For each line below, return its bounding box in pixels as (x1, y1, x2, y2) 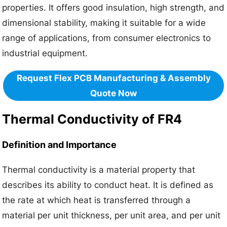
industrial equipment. (2, 48, 88, 58)
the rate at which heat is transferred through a (2, 195, 191, 206)
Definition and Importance (2, 139, 117, 150)
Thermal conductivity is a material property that (2, 165, 196, 175)
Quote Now (90, 88, 137, 98)
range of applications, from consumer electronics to (2, 32, 211, 43)
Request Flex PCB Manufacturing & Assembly (16, 72, 211, 83)
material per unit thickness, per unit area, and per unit (2, 210, 221, 221)
